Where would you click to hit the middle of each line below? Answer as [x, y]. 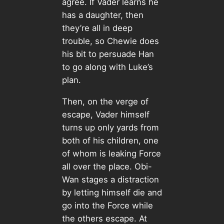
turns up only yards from [110, 127]
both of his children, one [110, 140]
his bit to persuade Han [108, 54]
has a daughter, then [102, 15]
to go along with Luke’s [107, 67]
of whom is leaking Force [111, 153]
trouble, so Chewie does [110, 41]
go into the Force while [107, 205]
